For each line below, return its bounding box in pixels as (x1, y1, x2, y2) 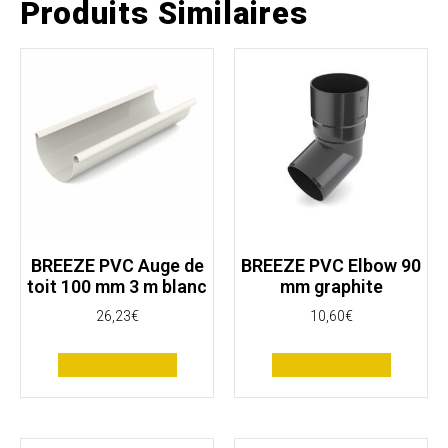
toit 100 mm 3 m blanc (27, 275, 207, 297)
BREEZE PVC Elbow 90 (241, 254, 421, 276)
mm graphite (279, 275, 383, 297)
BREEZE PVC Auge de (30, 254, 204, 276)
